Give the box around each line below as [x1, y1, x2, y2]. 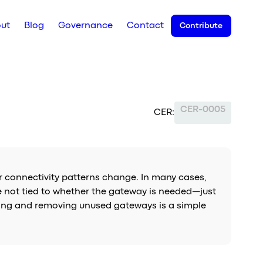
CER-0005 [180, 105, 226, 114]
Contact [127, 22, 164, 30]
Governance [58, 22, 113, 30]
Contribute [180, 22, 223, 29]
